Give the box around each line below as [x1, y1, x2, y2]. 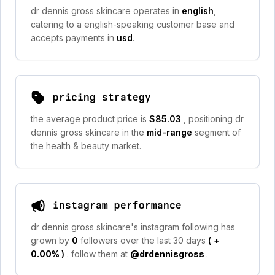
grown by [31, 235, 72, 246]
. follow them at [67, 249, 130, 259]
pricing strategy [53, 91, 151, 103]
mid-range [147, 127, 195, 137]
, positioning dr [184, 114, 244, 124]
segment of [195, 127, 241, 137]
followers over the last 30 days [80, 235, 208, 246]
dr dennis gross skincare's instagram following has [31, 222, 235, 232]
